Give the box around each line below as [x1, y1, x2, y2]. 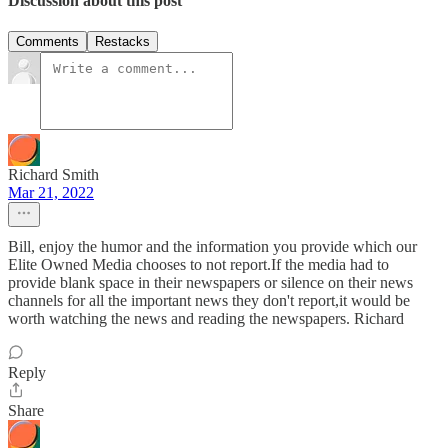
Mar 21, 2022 [8, 184, 94, 202]
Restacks [95, 34, 150, 50]
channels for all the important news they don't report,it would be [8, 292, 410, 310]
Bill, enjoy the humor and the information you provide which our [8, 238, 417, 256]
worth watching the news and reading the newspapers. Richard [8, 310, 404, 328]
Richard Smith [8, 166, 99, 184]
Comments [16, 34, 79, 50]
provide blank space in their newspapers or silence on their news [8, 274, 413, 292]
